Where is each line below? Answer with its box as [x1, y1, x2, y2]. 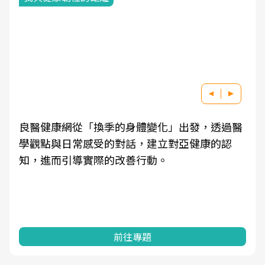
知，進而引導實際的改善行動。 [19, 152, 168, 167]
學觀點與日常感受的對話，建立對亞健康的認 [19, 135, 232, 151]
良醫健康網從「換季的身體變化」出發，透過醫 [19, 119, 243, 134]
